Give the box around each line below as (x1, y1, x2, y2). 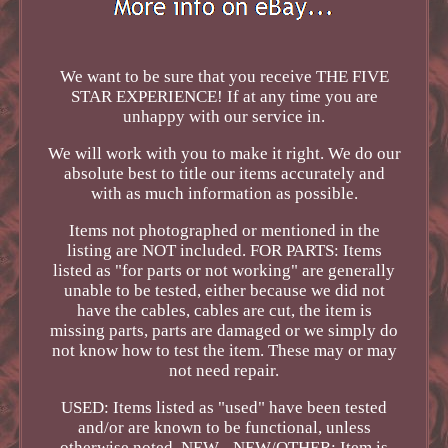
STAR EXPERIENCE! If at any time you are (70, 87, 378, 107)
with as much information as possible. (90, 184, 358, 204)
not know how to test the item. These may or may (51, 341, 397, 361)
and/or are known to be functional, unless (77, 418, 371, 438)
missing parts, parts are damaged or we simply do (50, 321, 398, 341)
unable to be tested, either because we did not (63, 281, 385, 301)
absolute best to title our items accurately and (63, 164, 385, 184)
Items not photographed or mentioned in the (68, 221, 380, 241)
